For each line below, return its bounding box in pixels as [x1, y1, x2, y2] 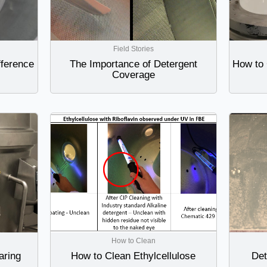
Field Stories [113, 45, 154, 54]
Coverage [111, 69, 155, 81]
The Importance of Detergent [69, 58, 197, 70]
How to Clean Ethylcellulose [71, 250, 196, 262]
